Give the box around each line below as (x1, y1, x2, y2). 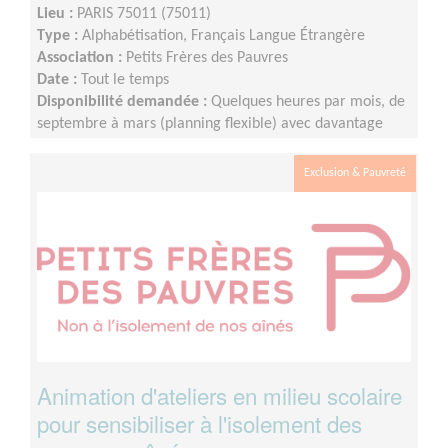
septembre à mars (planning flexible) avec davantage (37, 116, 383, 133)
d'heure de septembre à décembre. (37, 138, 267, 155)
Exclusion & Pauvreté (304, 167, 406, 180)
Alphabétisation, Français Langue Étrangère (82, 28, 365, 45)
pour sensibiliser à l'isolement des (37, 407, 362, 440)
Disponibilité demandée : (37, 94, 211, 111)
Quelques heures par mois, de (211, 94, 405, 111)
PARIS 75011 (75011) (77, 6, 211, 23)
